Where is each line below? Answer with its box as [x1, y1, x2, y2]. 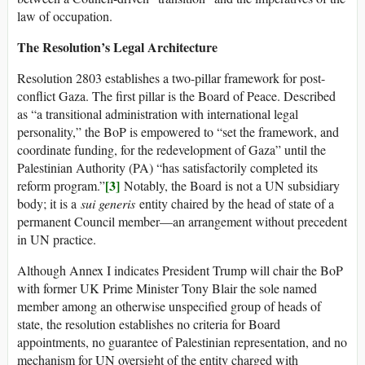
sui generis [81, 195, 135, 213]
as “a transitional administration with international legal [17, 105, 298, 123]
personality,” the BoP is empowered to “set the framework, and [17, 123, 339, 141]
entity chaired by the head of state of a [135, 195, 334, 213]
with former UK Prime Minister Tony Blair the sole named [17, 279, 317, 297]
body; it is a [17, 195, 81, 213]
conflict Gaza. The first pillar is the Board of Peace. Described [17, 87, 336, 105]
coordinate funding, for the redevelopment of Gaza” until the [17, 141, 326, 159]
